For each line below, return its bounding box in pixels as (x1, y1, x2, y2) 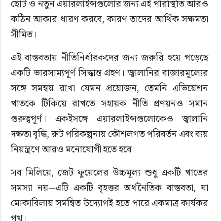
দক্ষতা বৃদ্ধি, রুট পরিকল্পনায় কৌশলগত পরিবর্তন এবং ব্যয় (10, 128, 211, 140)
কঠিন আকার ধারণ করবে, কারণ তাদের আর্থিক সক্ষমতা (10, 13, 211, 25)
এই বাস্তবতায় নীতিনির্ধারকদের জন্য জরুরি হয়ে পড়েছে (10, 51, 211, 64)
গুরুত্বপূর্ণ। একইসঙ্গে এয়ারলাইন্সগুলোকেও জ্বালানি (10, 112, 211, 125)
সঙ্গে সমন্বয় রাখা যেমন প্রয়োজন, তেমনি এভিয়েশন (10, 82, 211, 94)
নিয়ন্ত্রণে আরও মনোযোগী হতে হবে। (10, 143, 136, 155)
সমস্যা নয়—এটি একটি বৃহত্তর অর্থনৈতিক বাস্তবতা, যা (10, 182, 211, 194)
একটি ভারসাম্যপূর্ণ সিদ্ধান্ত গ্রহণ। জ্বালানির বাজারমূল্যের (10, 67, 211, 79)
